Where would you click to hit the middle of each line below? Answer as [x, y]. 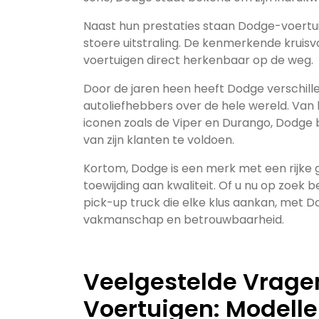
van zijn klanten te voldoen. [159, 140]
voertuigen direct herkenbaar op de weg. [198, 60]
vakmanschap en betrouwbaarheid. [184, 220]
